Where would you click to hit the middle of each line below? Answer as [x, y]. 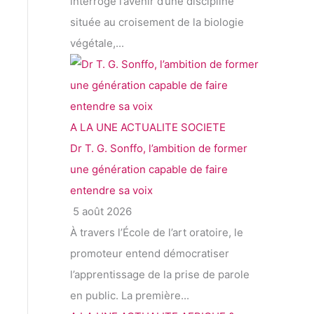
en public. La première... [130, 296]
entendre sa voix [111, 191]
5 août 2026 [101, 212]
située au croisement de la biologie [157, 22]
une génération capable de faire [149, 170]
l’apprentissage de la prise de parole [160, 275]
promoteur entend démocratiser [150, 254]
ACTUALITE [149, 128]
